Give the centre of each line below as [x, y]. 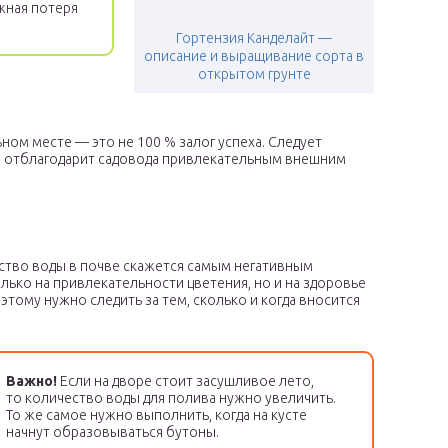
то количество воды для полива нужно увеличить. [171, 398]
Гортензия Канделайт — [254, 38]
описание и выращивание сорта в [254, 56]
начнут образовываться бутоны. [112, 432]
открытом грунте [254, 74]
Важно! [31, 381]
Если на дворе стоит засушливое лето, [185, 381]
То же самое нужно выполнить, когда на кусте [156, 415]
